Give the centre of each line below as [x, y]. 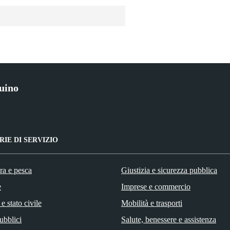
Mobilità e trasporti [152, 203]
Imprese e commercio [156, 186]
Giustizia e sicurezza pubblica [169, 170]
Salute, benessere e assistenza [169, 219]
